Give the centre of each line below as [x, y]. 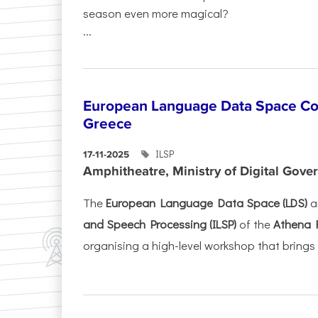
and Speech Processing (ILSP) [160, 223]
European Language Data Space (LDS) [207, 202]
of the [255, 223]
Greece [108, 124]
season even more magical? [156, 12]
